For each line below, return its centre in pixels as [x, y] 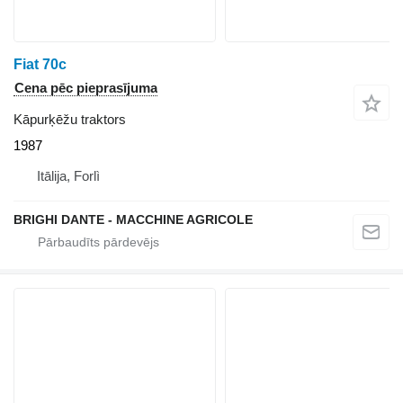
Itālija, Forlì [68, 176]
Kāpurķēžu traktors [70, 119]
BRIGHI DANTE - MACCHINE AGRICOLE [133, 219]
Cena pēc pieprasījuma [86, 88]
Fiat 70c [40, 64]
